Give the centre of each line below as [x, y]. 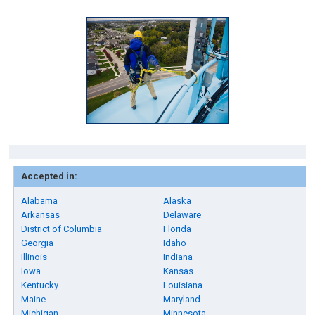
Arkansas [41, 215]
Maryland [182, 299]
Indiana [178, 257]
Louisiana [183, 285]
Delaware [182, 215]
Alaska [178, 201]
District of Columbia [62, 229]
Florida [178, 229]
